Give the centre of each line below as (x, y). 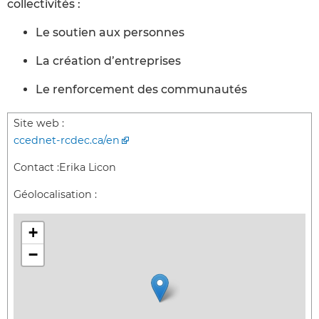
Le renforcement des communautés (141, 89)
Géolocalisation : (55, 195)
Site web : (39, 123)
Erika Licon (88, 167)
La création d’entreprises (108, 61)
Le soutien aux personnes (110, 32)
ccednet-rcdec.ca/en (67, 140)
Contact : (36, 167)
